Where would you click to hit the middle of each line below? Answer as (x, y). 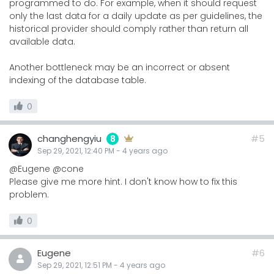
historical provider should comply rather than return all (129, 28)
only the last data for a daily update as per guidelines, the (136, 16)
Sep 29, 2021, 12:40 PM (76, 150)
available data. (42, 41)
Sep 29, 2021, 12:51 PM (75, 265)
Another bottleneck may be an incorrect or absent (120, 67)
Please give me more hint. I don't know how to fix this (123, 181)
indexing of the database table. (78, 80)
